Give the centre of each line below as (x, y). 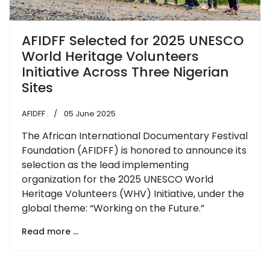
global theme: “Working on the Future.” (113, 208)
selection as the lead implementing (105, 165)
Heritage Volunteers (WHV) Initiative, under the (133, 193)
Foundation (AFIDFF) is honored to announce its (134, 150)
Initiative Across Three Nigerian (125, 72)
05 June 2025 (90, 113)
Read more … (50, 231)
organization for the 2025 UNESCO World (118, 179)
